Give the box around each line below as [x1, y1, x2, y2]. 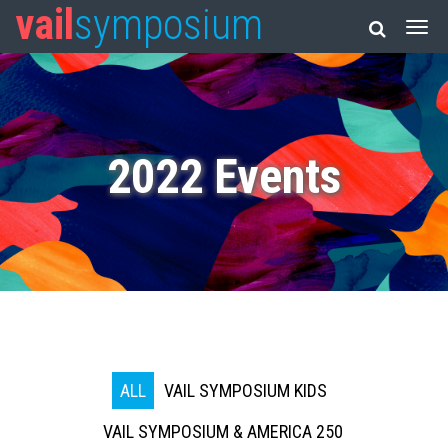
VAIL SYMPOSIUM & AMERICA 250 [103, 421, 343, 442]
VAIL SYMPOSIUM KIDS [163, 380, 327, 401]
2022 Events [107, 148, 341, 205]
